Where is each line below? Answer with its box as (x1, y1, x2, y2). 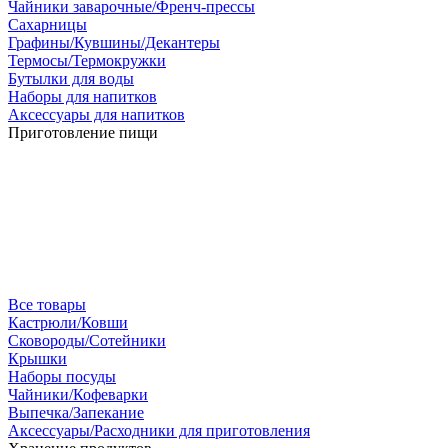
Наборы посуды (8, 368, 116, 385)
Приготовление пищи (8, 124, 158, 141)
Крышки (8, 350, 67, 367)
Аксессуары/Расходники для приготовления (8, 422, 310, 439)
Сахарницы (8, 16, 87, 33)
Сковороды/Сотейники (8, 332, 166, 349)
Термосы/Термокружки (8, 52, 166, 69)
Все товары (8, 296, 86, 313)
